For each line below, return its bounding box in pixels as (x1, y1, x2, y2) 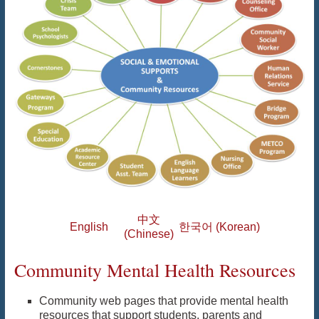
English (69, 221, 108, 234)
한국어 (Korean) (179, 221, 261, 234)
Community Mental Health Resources (14, 258, 296, 283)
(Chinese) (124, 228, 174, 241)
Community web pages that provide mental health (38, 295, 288, 308)
